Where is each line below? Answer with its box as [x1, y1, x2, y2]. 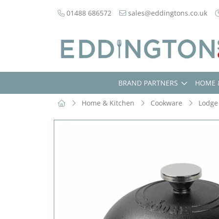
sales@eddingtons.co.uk [126, 8, 207, 18]
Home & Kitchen [82, 98, 134, 108]
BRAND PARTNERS [118, 78, 178, 88]
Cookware [151, 98, 182, 108]
